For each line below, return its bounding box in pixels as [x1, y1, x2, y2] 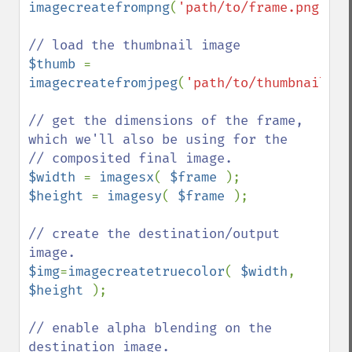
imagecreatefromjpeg [28, 75, 178, 91]
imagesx [99, 169, 154, 185]
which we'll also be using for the [28, 131, 288, 148]
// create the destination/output [28, 225, 280, 242]
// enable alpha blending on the [28, 320, 272, 336]
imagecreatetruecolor [68, 263, 225, 280]
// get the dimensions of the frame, [28, 112, 303, 129]
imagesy [107, 188, 162, 204]
